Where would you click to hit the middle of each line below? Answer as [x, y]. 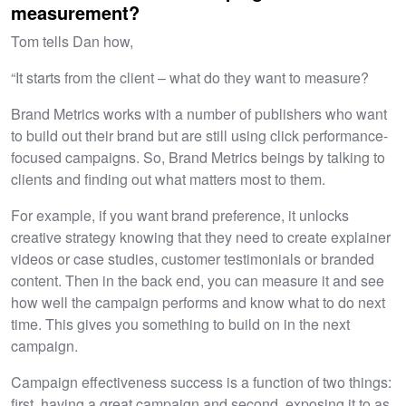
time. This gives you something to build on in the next [180, 324]
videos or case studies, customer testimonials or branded [193, 258]
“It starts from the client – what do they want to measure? [190, 77]
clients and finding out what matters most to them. [168, 179]
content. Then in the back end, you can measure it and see [198, 280]
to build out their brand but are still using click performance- [199, 135]
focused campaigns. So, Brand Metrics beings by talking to [198, 157]
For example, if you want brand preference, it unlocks [180, 215]
